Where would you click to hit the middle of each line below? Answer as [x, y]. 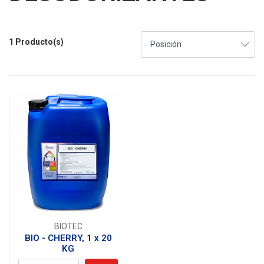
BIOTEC [68, 226]
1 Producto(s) [36, 42]
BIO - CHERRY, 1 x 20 [68, 238]
